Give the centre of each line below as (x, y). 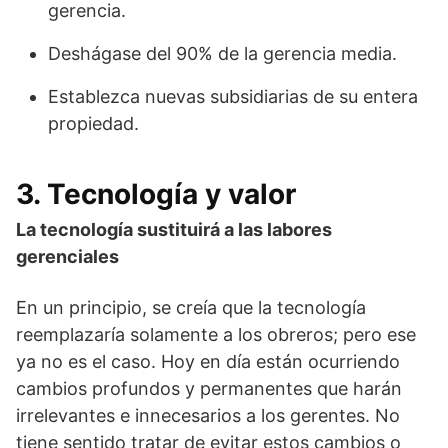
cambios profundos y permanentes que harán (209, 388)
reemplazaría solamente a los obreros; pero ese (216, 334)
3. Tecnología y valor (156, 194)
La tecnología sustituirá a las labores (174, 229)
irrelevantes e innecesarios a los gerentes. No (208, 415)
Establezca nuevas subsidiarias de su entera (233, 96)
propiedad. (93, 123)
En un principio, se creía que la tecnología (191, 307)
